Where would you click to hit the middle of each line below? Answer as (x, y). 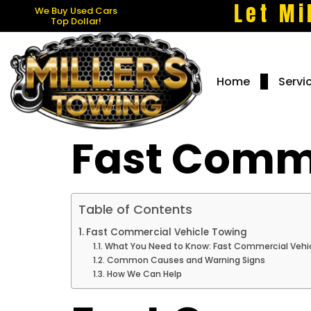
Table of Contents (135, 209)
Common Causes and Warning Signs (186, 260)
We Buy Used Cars (76, 11)
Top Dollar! (76, 21)
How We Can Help (144, 274)
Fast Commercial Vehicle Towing (166, 232)
